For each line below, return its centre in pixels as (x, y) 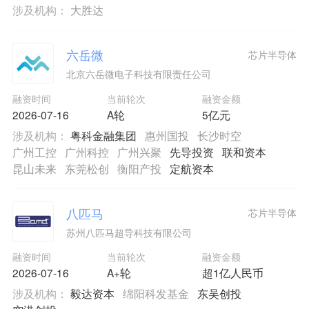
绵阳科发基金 (156, 293)
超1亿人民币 (232, 273)
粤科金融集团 (103, 135)
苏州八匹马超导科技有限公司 (129, 232)
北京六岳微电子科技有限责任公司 (138, 74)
